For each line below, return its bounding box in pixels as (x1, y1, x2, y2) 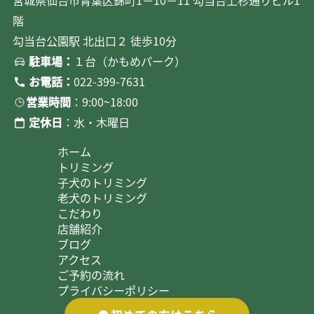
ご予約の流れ (57, 266, 125, 283)
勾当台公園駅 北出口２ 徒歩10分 (12, 32, 177, 49)
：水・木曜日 (62, 113, 130, 130)
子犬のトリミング (57, 173, 148, 191)
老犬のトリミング (57, 189, 148, 206)
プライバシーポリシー (57, 281, 170, 299)
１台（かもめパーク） (74, 52, 186, 69)
